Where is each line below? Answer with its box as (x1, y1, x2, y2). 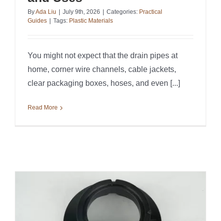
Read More (28, 104, 58, 111)
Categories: (107, 8, 139, 16)
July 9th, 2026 (63, 8, 100, 16)
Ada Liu (36, 8, 56, 16)
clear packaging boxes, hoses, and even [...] (28, 79, 180, 88)
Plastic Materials (69, 17, 113, 25)
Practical (139, 8, 162, 16)
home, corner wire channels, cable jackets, (28, 65, 176, 74)
